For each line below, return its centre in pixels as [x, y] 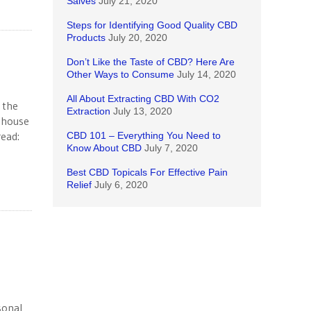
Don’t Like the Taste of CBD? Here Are [151, 62]
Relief [79, 185]
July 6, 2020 [121, 185]
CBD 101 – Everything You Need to [144, 135]
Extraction [89, 111]
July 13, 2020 [143, 111]
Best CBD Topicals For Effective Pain [147, 172]
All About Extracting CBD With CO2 [143, 99]
